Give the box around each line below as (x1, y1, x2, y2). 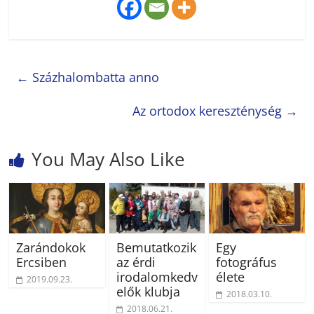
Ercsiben (16, 254, 67, 271)
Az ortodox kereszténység (132, 102, 285, 120)
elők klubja (116, 283, 180, 301)
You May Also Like (32, 146, 186, 172)
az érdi (116, 254, 156, 271)
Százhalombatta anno (29, 69, 160, 86)
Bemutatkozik (116, 239, 196, 257)
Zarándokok (16, 239, 86, 257)
